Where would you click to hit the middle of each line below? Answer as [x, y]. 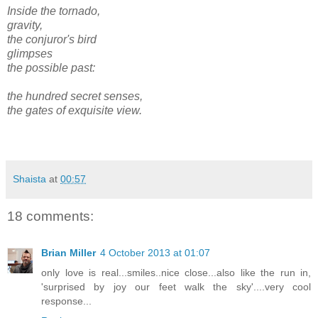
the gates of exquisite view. [75, 110]
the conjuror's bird [52, 39]
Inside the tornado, [54, 11]
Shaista [29, 179]
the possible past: [51, 67]
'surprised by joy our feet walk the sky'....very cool [176, 287]
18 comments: [50, 216]
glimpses [30, 53]
